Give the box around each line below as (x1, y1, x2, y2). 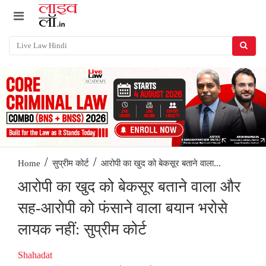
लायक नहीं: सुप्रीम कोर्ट (18, 221, 147, 239)
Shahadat (18, 250, 52, 261)
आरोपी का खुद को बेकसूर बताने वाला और (18, 178, 240, 196)
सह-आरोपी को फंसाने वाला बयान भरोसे (18, 199, 227, 217)
